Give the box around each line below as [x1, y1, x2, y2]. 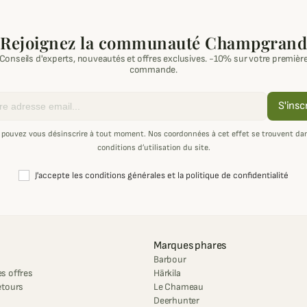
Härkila [153, 267, 181, 280]
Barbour [153, 254, 186, 266]
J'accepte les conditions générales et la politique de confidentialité [35, 170, 288, 182]
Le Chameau [153, 281, 204, 293]
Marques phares [153, 239, 227, 253]
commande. [129, 64, 178, 76]
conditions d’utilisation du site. [97, 143, 210, 153]
